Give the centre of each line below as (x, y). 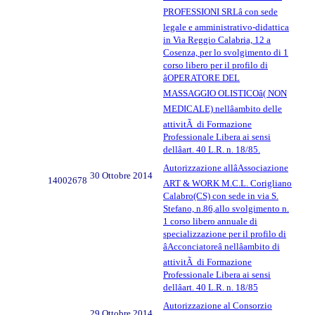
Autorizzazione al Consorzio (218, 305)
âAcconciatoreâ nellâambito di (221, 246)
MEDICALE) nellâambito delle (223, 108)
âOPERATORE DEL (201, 77)
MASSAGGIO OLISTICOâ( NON (225, 93)
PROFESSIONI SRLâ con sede (220, 11)
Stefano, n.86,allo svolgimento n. (226, 208)
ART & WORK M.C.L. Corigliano (227, 183)
